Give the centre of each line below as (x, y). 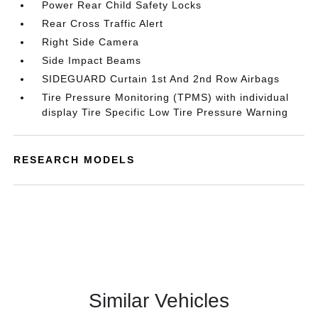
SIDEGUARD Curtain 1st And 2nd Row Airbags (161, 79)
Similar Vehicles (159, 301)
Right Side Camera (91, 42)
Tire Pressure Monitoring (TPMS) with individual (166, 97)
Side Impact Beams (92, 60)
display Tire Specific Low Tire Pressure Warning (165, 112)
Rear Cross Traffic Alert (103, 23)
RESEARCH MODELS (75, 160)
